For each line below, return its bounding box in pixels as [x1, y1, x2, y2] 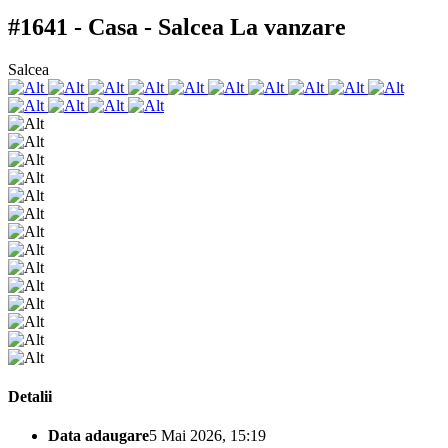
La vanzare [230, 14, 346, 41]
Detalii [8, 388, 52, 406]
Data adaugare [48, 427, 149, 445]
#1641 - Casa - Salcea [8, 14, 230, 41]
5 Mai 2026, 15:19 [149, 427, 266, 445]
